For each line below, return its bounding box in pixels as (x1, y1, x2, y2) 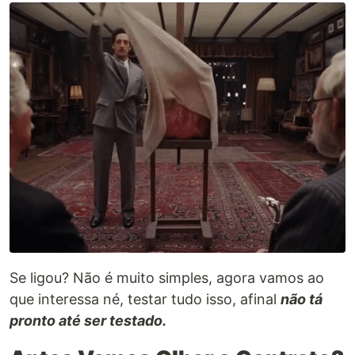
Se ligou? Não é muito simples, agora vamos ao (10, 269, 324, 287)
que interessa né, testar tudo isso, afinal (10, 291, 281, 308)
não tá (281, 291, 323, 308)
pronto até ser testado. (10, 312, 166, 330)
